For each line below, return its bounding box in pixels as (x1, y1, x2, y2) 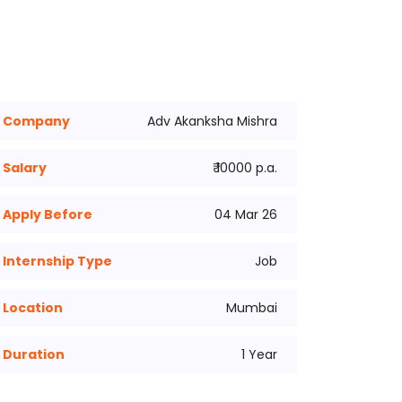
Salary (3, 159, 47, 177)
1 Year (240, 345, 277, 363)
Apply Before (3, 205, 92, 223)
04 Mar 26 (214, 205, 277, 223)
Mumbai (225, 299, 277, 317)
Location (3, 299, 63, 317)
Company (3, 112, 70, 130)
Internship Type (3, 252, 112, 270)
